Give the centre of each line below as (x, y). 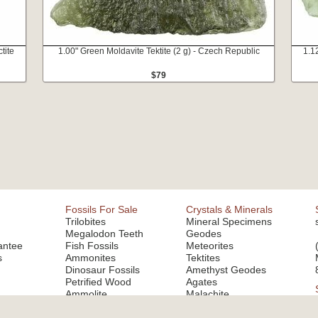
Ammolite (86, 294)
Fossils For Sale (102, 209)
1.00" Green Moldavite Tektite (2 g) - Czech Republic (159, 51)
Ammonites (91, 258)
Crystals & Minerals (229, 209)
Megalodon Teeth (104, 234)
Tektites (203, 258)
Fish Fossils (92, 246)
